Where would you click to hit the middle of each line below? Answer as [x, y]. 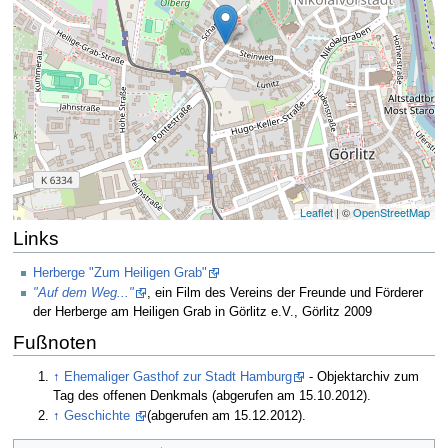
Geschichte [99, 415]
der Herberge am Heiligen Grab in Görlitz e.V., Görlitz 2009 [202, 312]
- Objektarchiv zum [362, 376]
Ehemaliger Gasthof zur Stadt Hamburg [178, 376]
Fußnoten [54, 342]
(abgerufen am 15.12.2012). [227, 415]
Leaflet [317, 211]
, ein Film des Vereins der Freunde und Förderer [285, 293]
